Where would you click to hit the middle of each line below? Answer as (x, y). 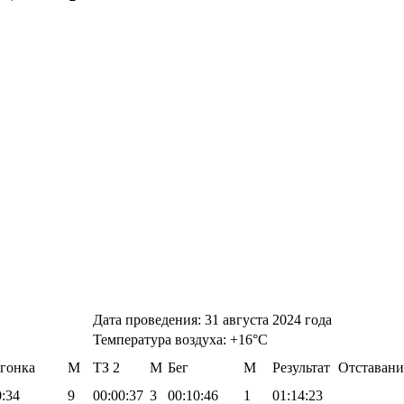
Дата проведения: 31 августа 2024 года (212, 319)
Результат (301, 367)
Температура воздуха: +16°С (180, 339)
